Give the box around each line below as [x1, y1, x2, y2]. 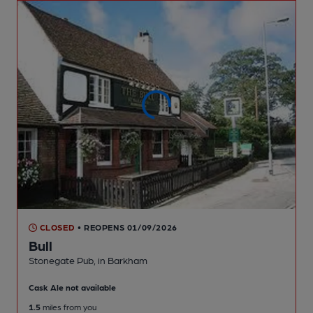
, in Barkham [94, 254, 147, 266]
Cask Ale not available [29, 282, 116, 293]
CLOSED [37, 222, 75, 233]
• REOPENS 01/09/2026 [77, 222, 177, 233]
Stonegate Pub [29, 254, 94, 266]
